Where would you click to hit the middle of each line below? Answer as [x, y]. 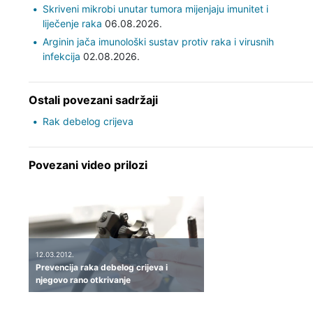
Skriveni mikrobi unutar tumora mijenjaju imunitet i [155, 8]
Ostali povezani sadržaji [93, 100]
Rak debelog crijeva [88, 121]
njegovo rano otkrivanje [83, 280]
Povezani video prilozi [88, 165]
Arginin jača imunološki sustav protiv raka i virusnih [158, 41]
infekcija [61, 56]
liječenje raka [72, 23]
